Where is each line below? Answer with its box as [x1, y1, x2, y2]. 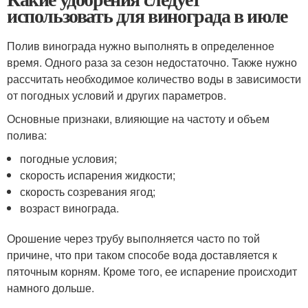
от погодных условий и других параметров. [7, 87, 226, 103]
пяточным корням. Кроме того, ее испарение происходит [7, 263, 297, 279]
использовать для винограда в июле [7, 1, 287, 30]
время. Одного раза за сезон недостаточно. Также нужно [7, 54, 297, 70]
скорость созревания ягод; [20, 184, 156, 199]
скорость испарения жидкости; [20, 167, 176, 183]
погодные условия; [20, 151, 118, 166]
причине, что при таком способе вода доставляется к [7, 247, 277, 263]
